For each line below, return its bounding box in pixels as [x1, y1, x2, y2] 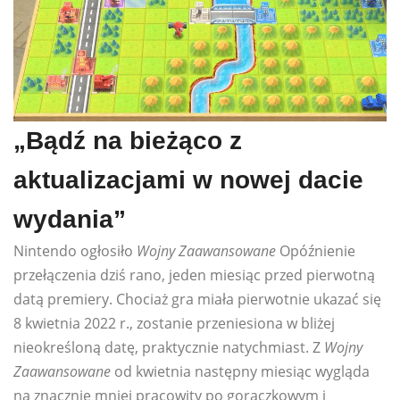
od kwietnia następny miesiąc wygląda [111, 362, 370, 382]
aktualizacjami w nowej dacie [13, 166, 363, 195]
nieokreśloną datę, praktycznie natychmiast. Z [13, 337, 324, 358]
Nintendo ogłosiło [13, 241, 137, 262]
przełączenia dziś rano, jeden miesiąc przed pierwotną [13, 265, 375, 286]
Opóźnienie [276, 241, 355, 262]
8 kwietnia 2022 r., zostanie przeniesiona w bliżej [13, 313, 335, 334]
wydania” [13, 205, 126, 234]
